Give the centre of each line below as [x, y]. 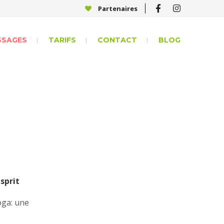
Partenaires [117, 8]
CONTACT [117, 40]
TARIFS [62, 40]
